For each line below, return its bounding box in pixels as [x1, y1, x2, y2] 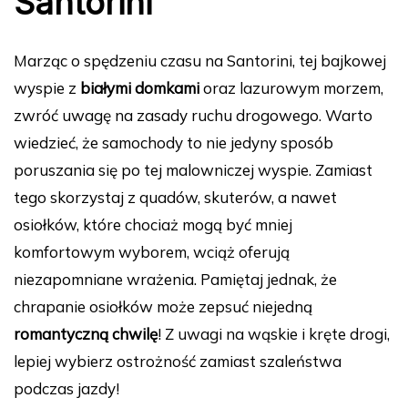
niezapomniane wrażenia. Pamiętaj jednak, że [14, 270, 337, 290]
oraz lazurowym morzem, [199, 78, 383, 98]
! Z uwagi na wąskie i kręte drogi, [158, 324, 390, 344]
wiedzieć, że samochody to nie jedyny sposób [14, 133, 333, 153]
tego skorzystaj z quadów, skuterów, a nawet [14, 188, 337, 208]
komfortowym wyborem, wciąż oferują [14, 242, 290, 262]
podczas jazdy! [14, 379, 119, 399]
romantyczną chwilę [14, 324, 158, 344]
